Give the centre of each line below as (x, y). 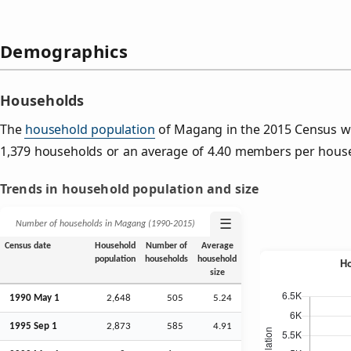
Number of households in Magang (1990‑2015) (105, 224)
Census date (27, 246)
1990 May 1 (34, 298)
